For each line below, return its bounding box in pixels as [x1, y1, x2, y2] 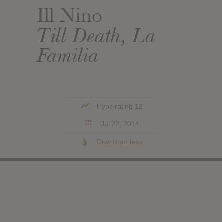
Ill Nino [37, 2, 102, 28]
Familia [37, 42, 99, 68]
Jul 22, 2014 [98, 119, 139, 128]
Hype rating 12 [95, 102, 143, 110]
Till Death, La [37, 22, 156, 48]
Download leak [97, 137, 143, 146]
